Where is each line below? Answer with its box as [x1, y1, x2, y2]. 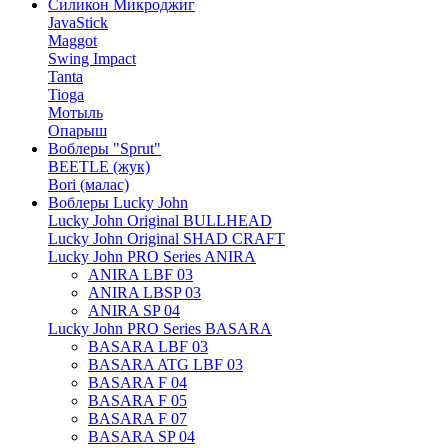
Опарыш [48, 122, 107, 139]
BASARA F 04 [88, 374, 187, 391]
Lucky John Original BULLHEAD [48, 212, 272, 229]
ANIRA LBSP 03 [88, 284, 201, 301]
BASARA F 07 [88, 410, 187, 427]
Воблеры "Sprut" [48, 140, 161, 157]
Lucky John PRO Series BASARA [48, 320, 272, 337]
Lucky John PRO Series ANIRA [48, 248, 256, 265]
